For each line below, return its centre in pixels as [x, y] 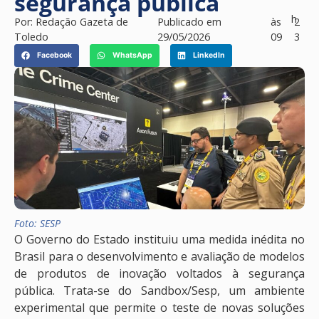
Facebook [54, 56]
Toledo [31, 37]
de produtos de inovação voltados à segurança [159, 273]
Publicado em [189, 22]
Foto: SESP [37, 223]
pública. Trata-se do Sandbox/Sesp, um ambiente [159, 290]
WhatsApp [132, 56]
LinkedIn [209, 56]
